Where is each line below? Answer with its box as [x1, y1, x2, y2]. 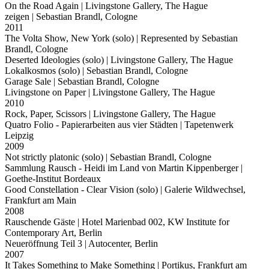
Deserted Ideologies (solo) [5, 55, 104, 65]
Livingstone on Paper [5, 87, 86, 97]
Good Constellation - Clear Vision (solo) [5, 184, 158, 195]
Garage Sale [5, 76, 51, 86]
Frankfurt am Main [5, 195, 76, 205]
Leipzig [5, 130, 34, 141]
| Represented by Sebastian [134, 33, 238, 43]
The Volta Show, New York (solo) [5, 33, 134, 43]
